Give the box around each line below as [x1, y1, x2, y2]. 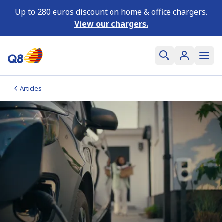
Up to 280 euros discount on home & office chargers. [15, 6, 207, 17]
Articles [20, 84, 42, 93]
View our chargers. [74, 18, 148, 29]
